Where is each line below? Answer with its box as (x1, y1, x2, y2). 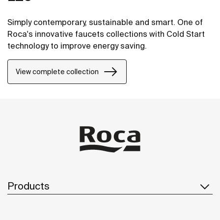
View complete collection (16, 67, 99, 76)
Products (7, 180, 50, 192)
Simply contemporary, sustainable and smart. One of (7, 18, 203, 27)
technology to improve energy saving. (7, 41, 147, 51)
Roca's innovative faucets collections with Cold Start (7, 29, 205, 39)
